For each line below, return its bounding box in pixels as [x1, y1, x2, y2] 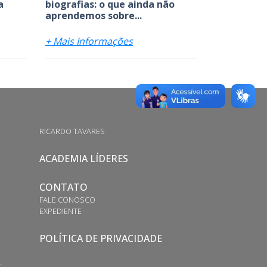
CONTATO [39, 180, 88, 194]
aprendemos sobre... [45, 8, 142, 22]
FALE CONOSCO [39, 194, 95, 205]
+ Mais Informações [45, 34, 133, 48]
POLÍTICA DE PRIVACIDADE [39, 231, 162, 245]
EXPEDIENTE [39, 205, 82, 216]
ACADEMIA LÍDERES [39, 151, 128, 165]
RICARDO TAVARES [39, 125, 105, 136]
